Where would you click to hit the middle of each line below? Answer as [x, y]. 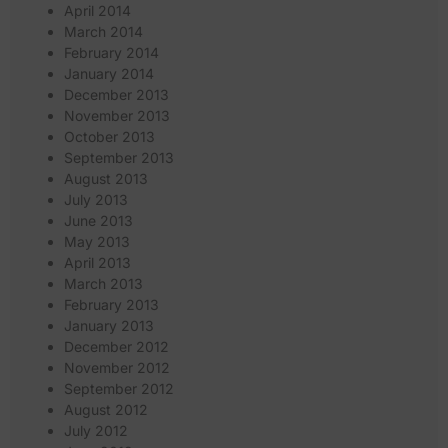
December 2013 [116, 95]
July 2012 [96, 431]
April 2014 [97, 11]
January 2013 [109, 326]
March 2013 [103, 284]
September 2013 [119, 158]
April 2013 [97, 263]
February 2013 [111, 305]
